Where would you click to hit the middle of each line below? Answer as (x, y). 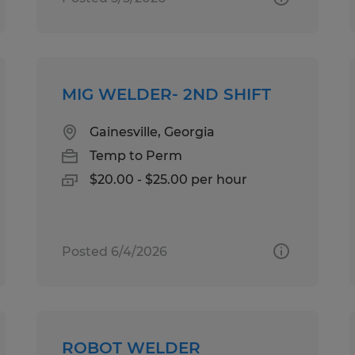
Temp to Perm (136, 155)
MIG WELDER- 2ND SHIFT (167, 94)
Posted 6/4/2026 (115, 251)
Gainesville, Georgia (153, 132)
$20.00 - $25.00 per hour (169, 179)
